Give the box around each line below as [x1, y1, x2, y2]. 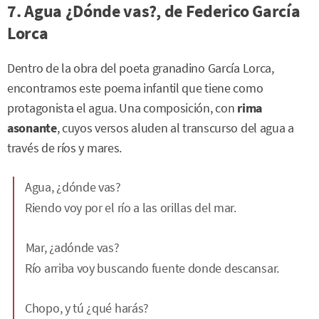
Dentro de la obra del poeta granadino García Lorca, [7, 60, 274, 76]
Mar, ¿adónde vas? [25, 239, 120, 256]
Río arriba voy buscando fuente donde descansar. [25, 259, 279, 276]
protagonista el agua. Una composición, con [7, 100, 235, 116]
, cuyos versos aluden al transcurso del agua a [56, 120, 294, 136]
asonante [7, 120, 57, 136]
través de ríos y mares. [7, 140, 122, 156]
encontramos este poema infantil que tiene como [7, 80, 263, 96]
